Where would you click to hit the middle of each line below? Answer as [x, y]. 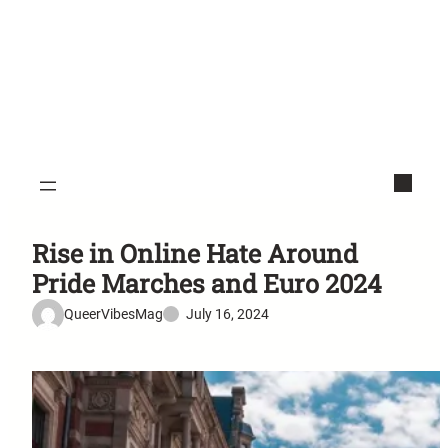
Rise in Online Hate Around [195, 253]
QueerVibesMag [113, 314]
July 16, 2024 [227, 314]
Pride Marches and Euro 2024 [207, 283]
